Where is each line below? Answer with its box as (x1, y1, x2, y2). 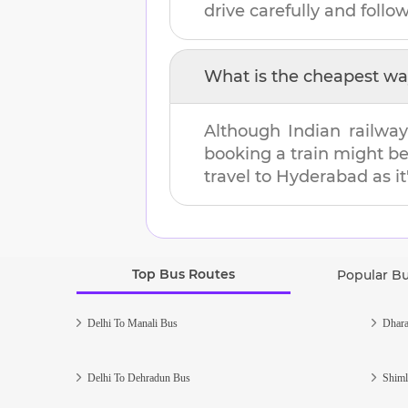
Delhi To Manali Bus (87, 316, 178, 330)
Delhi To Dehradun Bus (87, 371, 190, 384)
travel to (204, 166, 276, 187)
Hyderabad (276, 166, 368, 187)
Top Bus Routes (132, 265, 236, 282)
